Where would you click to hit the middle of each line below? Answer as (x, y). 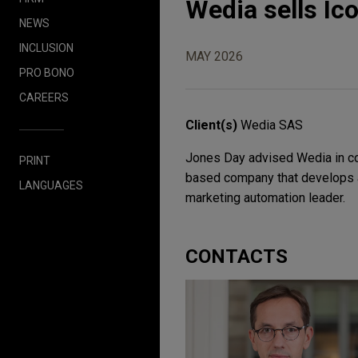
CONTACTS (237, 257)
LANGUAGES (51, 185)
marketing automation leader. (265, 198)
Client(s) (213, 125)
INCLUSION (46, 48)
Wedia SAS (272, 125)
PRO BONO (47, 72)
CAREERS (44, 97)
